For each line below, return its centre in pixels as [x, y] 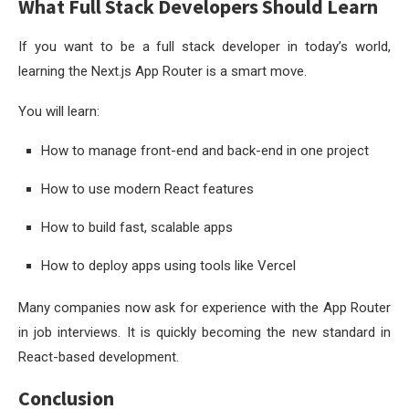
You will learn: [59, 111]
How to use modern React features [147, 189]
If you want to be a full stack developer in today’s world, [204, 46]
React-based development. [99, 357]
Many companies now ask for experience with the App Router [204, 307]
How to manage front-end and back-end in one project [205, 150]
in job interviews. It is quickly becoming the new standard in [204, 332]
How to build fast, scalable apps [137, 227]
